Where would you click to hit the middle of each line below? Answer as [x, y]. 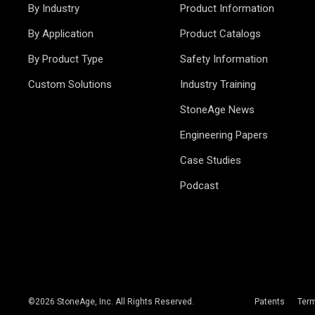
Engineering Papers [224, 135]
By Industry [54, 8]
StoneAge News [217, 110]
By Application [61, 34]
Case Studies [210, 160]
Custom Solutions [70, 84]
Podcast [199, 186]
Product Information [227, 8]
